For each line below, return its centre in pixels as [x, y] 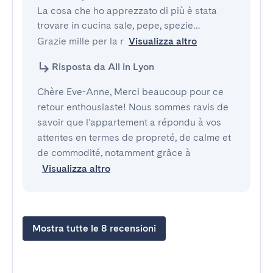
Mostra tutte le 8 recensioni [94, 228]
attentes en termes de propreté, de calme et [134, 137]
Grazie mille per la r [80, 41]
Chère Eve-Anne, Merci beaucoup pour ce [130, 92]
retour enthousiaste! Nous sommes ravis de [133, 107]
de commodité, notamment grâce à [114, 153]
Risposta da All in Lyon [103, 67]
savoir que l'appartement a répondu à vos [129, 122]
